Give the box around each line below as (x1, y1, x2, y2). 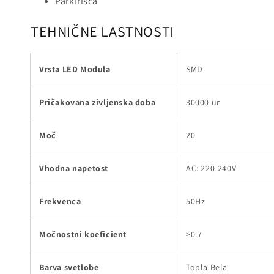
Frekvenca (39, 195, 81, 207)
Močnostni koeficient (39, 228, 127, 240)
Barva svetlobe (39, 261, 99, 273)
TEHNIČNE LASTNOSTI (31, 21, 174, 41)
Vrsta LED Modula (39, 63, 111, 75)
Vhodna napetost (39, 162, 108, 174)
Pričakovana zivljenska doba (39, 96, 156, 108)
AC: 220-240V (186, 162, 237, 174)
